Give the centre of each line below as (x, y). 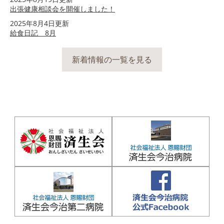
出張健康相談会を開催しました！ (62, 9)
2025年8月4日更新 (39, 23)
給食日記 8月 (33, 33)
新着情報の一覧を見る (112, 60)
